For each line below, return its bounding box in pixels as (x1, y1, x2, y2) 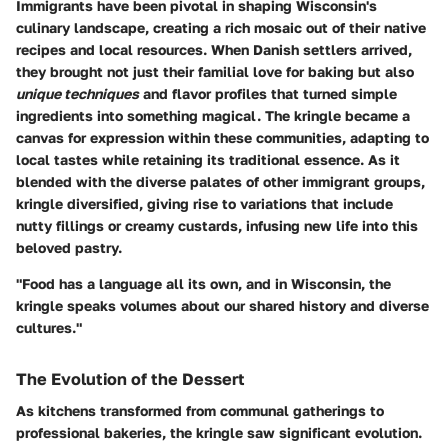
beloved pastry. (16, 239, 122, 256)
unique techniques (16, 85, 139, 102)
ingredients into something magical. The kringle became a (16, 107, 410, 124)
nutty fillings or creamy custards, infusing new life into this (16, 217, 418, 234)
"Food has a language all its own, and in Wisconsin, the (16, 275, 391, 292)
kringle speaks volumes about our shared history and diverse (16, 297, 429, 314)
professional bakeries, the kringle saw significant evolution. (16, 424, 422, 442)
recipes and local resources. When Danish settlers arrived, (16, 41, 412, 58)
